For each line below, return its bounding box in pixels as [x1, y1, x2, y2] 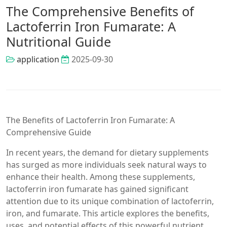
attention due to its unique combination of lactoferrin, [6, 196, 214, 207]
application [17, 53, 59, 65]
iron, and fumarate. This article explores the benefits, [6, 208, 209, 219]
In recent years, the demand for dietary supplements [6, 147, 209, 159]
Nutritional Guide [6, 32, 111, 50]
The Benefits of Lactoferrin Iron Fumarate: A [6, 115, 175, 126]
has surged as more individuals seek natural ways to [6, 159, 207, 171]
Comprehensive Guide [6, 127, 91, 138]
